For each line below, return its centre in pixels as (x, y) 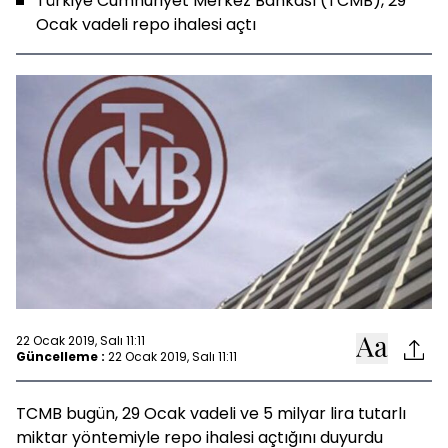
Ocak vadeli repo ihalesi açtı (146, 24)
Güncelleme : (60, 356)
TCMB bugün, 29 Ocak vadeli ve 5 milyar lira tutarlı (211, 413)
